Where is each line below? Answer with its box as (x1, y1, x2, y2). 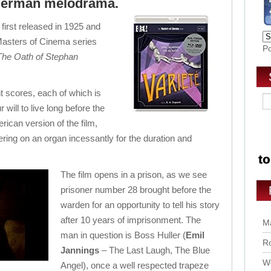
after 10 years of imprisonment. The (60, 215, 201, 225)
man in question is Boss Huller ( (60, 230, 186, 240)
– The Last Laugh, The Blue (99, 245, 210, 255)
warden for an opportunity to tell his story (60, 200, 220, 210)
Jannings (60, 245, 99, 255)
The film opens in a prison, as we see (60, 169, 207, 180)
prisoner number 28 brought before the (60, 184, 211, 195)
